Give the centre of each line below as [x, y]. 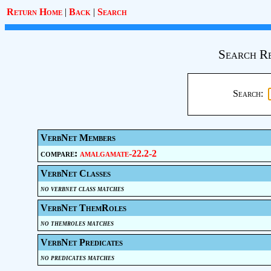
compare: [60, 153]
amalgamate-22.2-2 [118, 153]
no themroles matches [77, 223]
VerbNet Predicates [81, 242]
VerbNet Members [78, 138]
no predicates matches [77, 257]
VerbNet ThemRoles [83, 208]
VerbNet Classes [75, 173]
